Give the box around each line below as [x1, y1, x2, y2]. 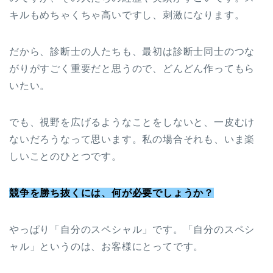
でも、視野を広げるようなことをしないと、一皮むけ [9, 117, 255, 128]
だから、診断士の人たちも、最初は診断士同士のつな [9, 46, 255, 57]
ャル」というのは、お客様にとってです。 [9, 241, 204, 252]
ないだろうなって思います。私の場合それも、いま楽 [9, 134, 255, 145]
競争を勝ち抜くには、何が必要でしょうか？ [9, 188, 214, 199]
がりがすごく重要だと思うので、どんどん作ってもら [9, 63, 255, 74]
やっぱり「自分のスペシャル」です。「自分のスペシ [9, 224, 255, 235]
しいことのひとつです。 [9, 151, 122, 162]
